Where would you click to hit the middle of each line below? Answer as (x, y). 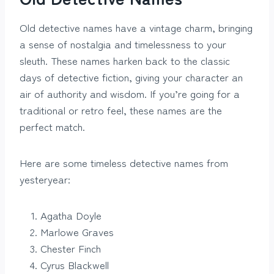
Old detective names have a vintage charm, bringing (136, 28)
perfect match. (52, 127)
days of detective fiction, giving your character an (131, 77)
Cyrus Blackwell (75, 265)
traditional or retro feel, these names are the (121, 110)
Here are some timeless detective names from (124, 163)
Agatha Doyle (71, 215)
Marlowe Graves (77, 232)
